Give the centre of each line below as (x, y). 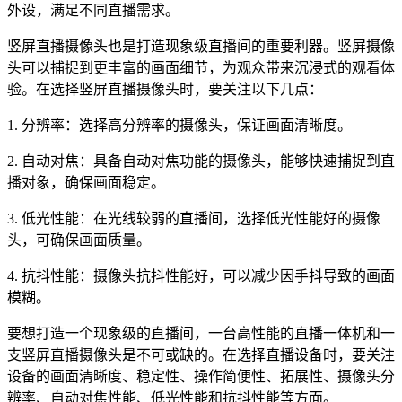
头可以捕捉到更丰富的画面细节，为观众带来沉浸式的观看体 (201, 68)
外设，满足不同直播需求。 (93, 10)
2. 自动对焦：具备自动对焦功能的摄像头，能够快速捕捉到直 (201, 161)
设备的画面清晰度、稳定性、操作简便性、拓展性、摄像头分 (201, 376)
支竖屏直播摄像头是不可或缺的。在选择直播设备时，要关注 (201, 355)
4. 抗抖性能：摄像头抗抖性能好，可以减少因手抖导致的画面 (201, 276)
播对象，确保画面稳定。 (86, 183)
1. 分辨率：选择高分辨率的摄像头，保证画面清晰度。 (179, 125)
